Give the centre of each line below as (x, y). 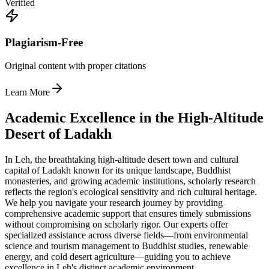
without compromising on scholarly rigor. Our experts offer (116, 224)
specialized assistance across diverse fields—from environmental (126, 235)
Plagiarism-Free (44, 43)
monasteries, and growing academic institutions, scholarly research (130, 181)
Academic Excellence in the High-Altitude (134, 117)
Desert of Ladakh (58, 134)
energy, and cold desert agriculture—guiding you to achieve (118, 256)
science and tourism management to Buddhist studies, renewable (126, 246)
